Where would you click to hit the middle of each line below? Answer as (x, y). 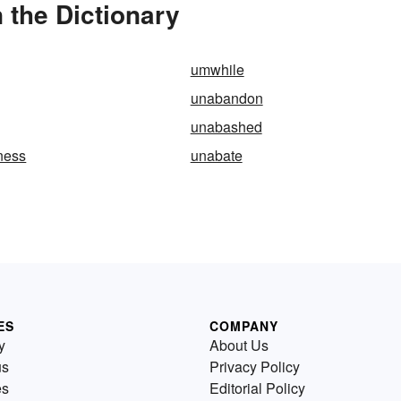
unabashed (226, 126)
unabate (216, 155)
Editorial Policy (257, 388)
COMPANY (244, 325)
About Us (239, 345)
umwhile (217, 69)
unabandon (226, 98)
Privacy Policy (255, 366)
